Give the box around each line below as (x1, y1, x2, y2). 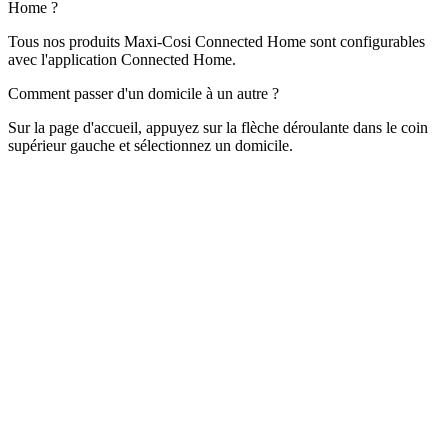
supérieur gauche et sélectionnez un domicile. (8, 137, 293, 155)
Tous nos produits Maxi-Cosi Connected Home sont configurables (8, 33, 425, 51)
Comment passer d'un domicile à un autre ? (8, 85, 279, 103)
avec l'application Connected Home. (8, 51, 236, 69)
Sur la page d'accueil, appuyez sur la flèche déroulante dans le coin (8, 119, 428, 137)
